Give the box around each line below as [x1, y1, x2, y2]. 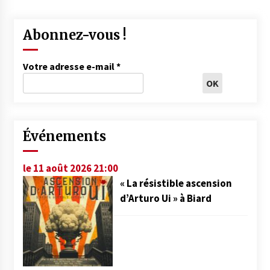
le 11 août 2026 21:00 [22, 162, 118, 175]
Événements [22, 128, 106, 145]
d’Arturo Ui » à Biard [119, 192, 212, 206]
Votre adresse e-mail [22, 60, 116, 73]
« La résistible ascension [119, 177, 232, 190]
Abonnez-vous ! [22, 27, 127, 44]
